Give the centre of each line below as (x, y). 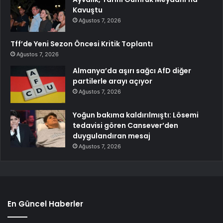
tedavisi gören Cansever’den (125, 126)
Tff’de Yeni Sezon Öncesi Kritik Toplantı (82, 44)
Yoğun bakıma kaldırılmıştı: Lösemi (136, 115)
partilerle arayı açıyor (112, 81)
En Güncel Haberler (45, 204)
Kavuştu (88, 10)
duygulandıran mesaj (111, 136)
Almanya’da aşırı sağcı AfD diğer (132, 71)
